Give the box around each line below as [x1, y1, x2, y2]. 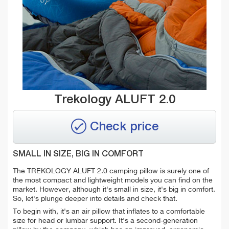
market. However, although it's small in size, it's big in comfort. [13, 186, 215, 194]
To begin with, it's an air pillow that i [13, 208, 128, 216]
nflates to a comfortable [128, 208, 205, 216]
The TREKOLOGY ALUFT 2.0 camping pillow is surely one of [13, 168, 209, 175]
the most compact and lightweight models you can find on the [13, 177, 213, 185]
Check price [89, 120, 158, 133]
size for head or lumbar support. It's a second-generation [13, 217, 198, 225]
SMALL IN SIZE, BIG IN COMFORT [13, 150, 144, 159]
